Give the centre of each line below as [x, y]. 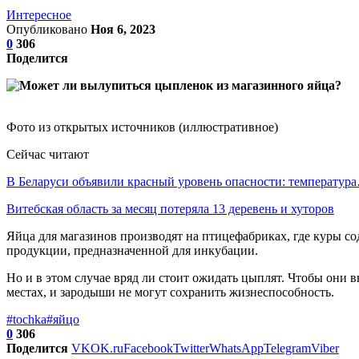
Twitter [191, 348]
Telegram [287, 348]
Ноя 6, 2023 [123, 29]
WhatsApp [236, 348]
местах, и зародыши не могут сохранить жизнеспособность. [170, 292]
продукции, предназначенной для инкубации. [132, 250]
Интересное [39, 14]
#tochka [26, 319]
